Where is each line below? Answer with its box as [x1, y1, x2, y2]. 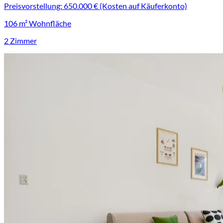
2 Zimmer [4, 36, 37, 46]
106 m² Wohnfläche [4, 18, 71, 28]
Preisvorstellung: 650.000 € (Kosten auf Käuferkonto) [4, 1, 187, 11]
